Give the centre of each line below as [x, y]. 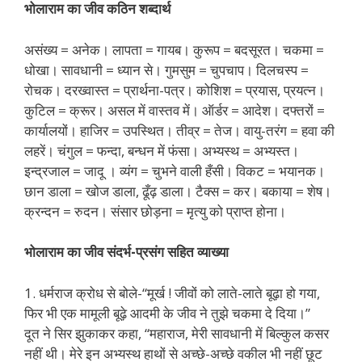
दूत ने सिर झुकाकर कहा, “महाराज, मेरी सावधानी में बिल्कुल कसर [177, 333]
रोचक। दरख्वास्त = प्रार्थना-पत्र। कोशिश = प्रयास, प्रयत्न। [175, 90]
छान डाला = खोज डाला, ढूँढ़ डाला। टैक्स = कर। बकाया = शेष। [178, 191]
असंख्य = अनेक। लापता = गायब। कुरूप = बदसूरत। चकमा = [174, 49]
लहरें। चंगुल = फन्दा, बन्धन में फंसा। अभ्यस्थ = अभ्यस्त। [162, 150]
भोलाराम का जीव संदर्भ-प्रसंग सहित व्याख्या [126, 252]
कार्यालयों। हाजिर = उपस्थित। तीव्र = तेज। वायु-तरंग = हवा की [179, 130]
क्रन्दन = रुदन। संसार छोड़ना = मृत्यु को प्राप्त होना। [155, 211]
